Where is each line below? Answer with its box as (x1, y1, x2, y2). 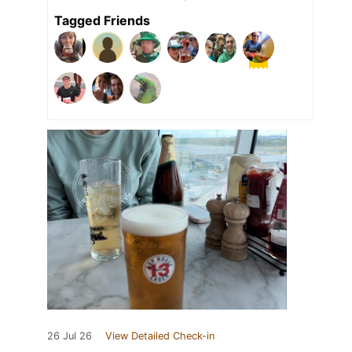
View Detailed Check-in (105, 329, 214, 342)
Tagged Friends (54, 12, 150, 28)
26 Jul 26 (47, 329, 92, 342)
